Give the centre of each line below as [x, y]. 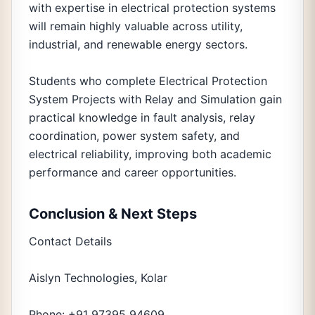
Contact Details [70, 241]
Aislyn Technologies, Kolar [98, 278]
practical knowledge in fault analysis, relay [142, 117]
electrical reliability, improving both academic [150, 154]
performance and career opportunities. [133, 172]
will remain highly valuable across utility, [136, 26]
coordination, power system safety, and [134, 136]
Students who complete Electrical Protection [148, 81]
